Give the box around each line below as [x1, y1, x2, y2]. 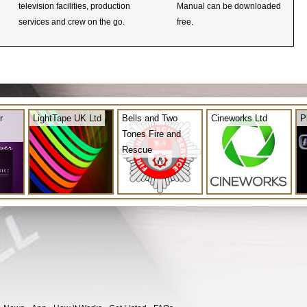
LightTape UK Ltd [33, 112, 101, 123]
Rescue [122, 144, 152, 155]
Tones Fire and [122, 128, 181, 139]
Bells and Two [122, 112, 177, 123]
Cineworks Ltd [211, 112, 267, 123]
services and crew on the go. [19, 16, 125, 27]
